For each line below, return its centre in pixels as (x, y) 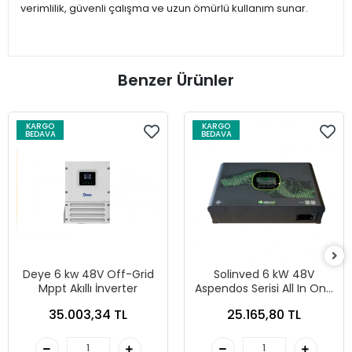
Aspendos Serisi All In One (264, 289)
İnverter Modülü (264, 303)
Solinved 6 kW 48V (264, 275)
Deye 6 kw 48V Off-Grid (88, 275)
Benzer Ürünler (176, 81)
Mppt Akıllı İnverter (88, 289)
